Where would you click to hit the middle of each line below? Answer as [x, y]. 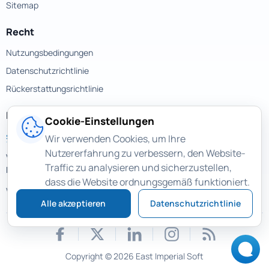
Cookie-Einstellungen [100, 121]
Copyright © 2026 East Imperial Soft [134, 256]
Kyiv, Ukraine [30, 169]
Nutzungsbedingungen [50, 52]
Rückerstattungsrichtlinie [55, 88]
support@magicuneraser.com [63, 136]
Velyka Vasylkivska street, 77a [62, 157]
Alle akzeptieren [74, 203]
